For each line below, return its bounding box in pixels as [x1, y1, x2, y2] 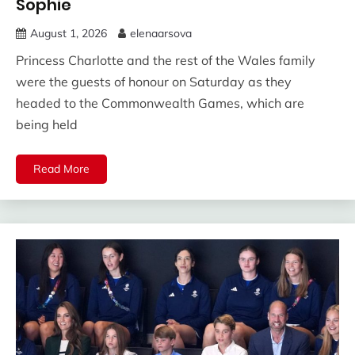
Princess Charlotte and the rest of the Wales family [16, 52, 315, 68]
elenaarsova [130, 25, 192, 40]
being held [16, 116, 78, 132]
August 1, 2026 [30, 25, 107, 40]
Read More [33, 161, 90, 176]
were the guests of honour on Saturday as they [16, 73, 292, 90]
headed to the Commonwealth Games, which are [16, 94, 304, 111]
